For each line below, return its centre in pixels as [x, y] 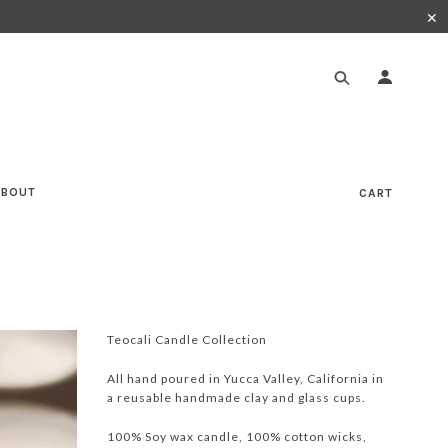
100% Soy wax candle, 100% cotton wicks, [237, 436]
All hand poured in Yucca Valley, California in [245, 378]
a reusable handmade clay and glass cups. [236, 397]
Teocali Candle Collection [187, 339]
